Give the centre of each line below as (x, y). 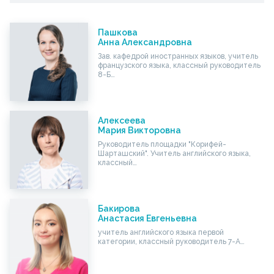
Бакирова (119, 209)
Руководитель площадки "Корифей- (162, 145)
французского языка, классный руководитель (179, 66)
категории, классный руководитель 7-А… (171, 242)
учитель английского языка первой (161, 233)
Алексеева (121, 121)
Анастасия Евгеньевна (147, 219)
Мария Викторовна (139, 131)
